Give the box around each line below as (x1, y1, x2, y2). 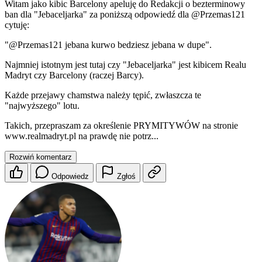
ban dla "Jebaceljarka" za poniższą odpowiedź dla (5, 9, 191, 20)
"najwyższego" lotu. (5, 101, 80, 111)
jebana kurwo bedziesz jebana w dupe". (63, 40, 212, 50)
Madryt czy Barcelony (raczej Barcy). (5, 70, 144, 81)
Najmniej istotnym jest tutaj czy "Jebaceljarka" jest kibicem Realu (5, 60, 246, 70)
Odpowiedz (51, 172, 89, 181)
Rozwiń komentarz (9, 153, 72, 162)
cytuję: (5, 20, 29, 30)
